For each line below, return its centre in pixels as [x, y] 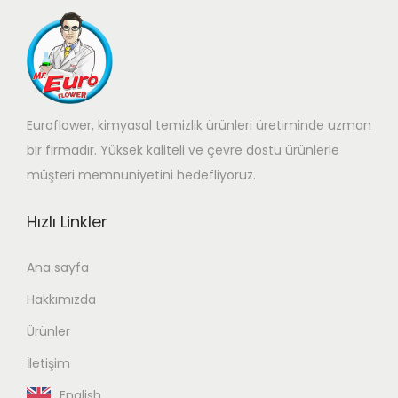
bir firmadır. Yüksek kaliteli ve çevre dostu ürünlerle [183, 151]
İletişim [48, 364]
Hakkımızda [61, 300]
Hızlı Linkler [67, 222]
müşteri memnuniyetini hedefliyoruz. [141, 175]
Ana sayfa [58, 268]
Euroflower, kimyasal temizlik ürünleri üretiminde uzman [199, 126]
